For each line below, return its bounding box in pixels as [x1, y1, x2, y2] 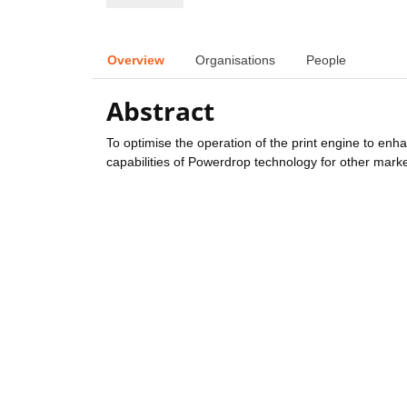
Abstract [106, 94, 214, 129]
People [306, 52, 346, 67]
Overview [107, 52, 164, 67]
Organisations [195, 52, 275, 67]
